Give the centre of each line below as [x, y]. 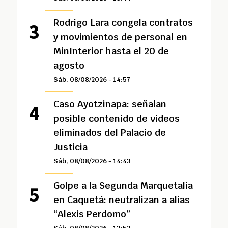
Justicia [70, 147]
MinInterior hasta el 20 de [111, 51]
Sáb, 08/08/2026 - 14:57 [92, 80]
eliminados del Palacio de [109, 133]
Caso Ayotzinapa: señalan [110, 104]
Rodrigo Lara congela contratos [123, 23]
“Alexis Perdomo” [92, 214]
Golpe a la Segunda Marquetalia [123, 186]
